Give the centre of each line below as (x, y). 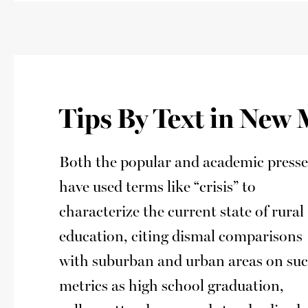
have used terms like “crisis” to (157, 187)
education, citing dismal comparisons (181, 236)
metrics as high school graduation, (172, 286)
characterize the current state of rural (181, 211)
